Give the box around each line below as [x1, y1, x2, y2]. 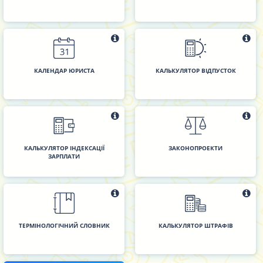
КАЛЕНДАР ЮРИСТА [33, 66, 95, 75]
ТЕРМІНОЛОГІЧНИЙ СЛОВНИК [18, 221, 110, 230]
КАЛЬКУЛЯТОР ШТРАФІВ [158, 221, 233, 230]
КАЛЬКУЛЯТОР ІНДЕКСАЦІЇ [23, 144, 104, 152]
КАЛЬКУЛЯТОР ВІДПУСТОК [155, 66, 236, 75]
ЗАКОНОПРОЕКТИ [168, 144, 222, 152]
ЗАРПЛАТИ [48, 152, 80, 160]
